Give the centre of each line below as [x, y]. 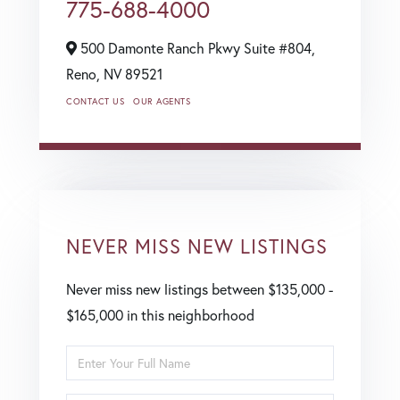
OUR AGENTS [162, 102]
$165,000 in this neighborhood [160, 315]
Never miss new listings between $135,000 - [200, 289]
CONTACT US [95, 102]
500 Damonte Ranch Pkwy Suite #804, [196, 48]
